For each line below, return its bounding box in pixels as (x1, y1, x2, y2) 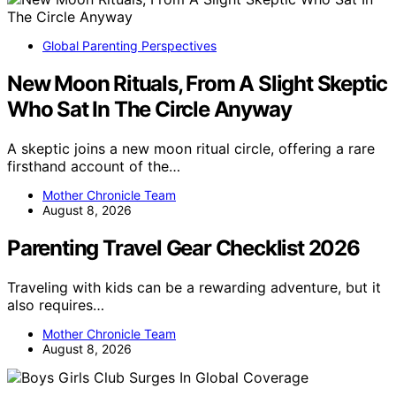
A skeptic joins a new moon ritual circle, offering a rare (7, 139, 375, 157)
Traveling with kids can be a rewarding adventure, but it (7, 278, 381, 296)
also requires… (7, 295, 104, 314)
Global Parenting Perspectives (42, 37, 217, 53)
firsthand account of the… (7, 156, 180, 175)
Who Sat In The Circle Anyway (7, 95, 292, 122)
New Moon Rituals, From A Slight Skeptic (7, 70, 388, 96)
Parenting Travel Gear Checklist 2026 (7, 234, 360, 261)
